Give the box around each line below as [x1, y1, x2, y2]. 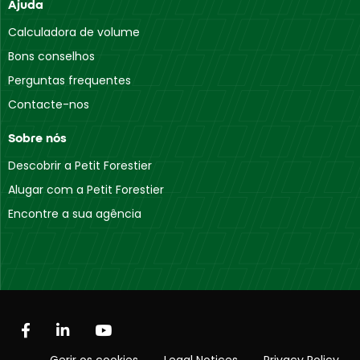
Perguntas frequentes [8, 72, 131, 88]
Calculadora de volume [8, 23, 140, 40]
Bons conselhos [8, 47, 95, 64]
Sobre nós [8, 129, 67, 146]
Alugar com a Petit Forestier [8, 181, 164, 198]
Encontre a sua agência [8, 205, 141, 222]
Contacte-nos [8, 96, 89, 112]
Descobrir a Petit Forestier [8, 157, 152, 174]
